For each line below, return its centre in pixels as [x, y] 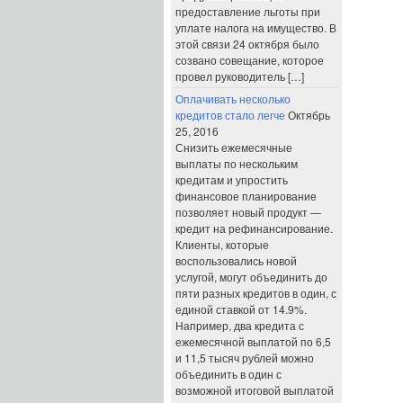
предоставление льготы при [248, 11]
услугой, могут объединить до [251, 277]
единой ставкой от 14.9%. [241, 309]
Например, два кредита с [240, 325]
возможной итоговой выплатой [255, 390]
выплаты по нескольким [237, 163]
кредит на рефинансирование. [254, 228]
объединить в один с [228, 374]
